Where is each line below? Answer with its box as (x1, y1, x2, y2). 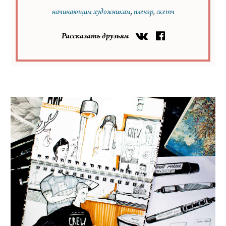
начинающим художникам (51, 9, 131, 17)
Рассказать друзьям (61, 33, 129, 41)
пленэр (133, 9, 153, 17)
